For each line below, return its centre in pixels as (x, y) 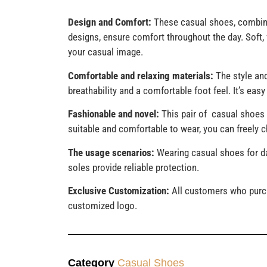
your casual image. (105, 52)
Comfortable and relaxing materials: (140, 75)
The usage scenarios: (111, 152)
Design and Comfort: (109, 22)
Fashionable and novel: (113, 114)
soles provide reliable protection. (133, 167)
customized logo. (102, 205)
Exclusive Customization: (118, 190)
